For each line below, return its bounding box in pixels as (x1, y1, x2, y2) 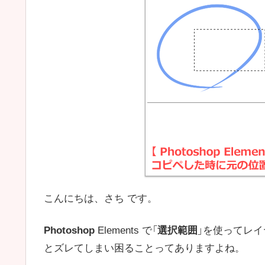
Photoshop (44, 225, 95, 237)
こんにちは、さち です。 (44, 193, 157, 205)
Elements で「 (95, 225, 157, 237)
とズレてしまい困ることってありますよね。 (44, 243, 245, 254)
